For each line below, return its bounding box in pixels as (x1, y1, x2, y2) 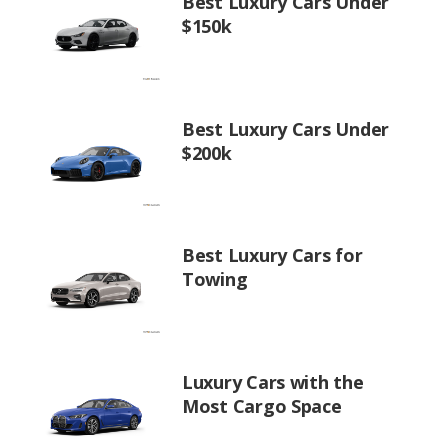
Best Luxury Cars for (182, 243, 363, 267)
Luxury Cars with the (182, 369, 364, 394)
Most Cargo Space (182, 393, 342, 418)
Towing (182, 267, 248, 291)
